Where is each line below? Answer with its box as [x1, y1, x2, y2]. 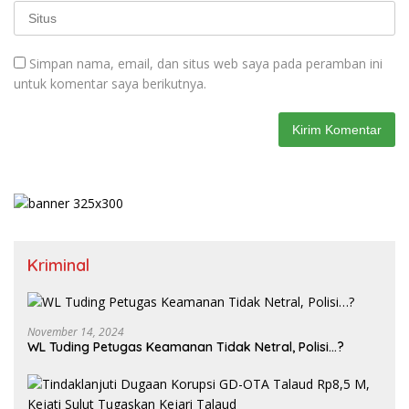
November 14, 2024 [27, 323, 124, 340]
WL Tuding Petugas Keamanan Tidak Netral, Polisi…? [27, 338, 344, 355]
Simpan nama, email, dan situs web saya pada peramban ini [29, 54, 383, 72]
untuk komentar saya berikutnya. [14, 74, 206, 92]
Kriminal [27, 254, 89, 276]
